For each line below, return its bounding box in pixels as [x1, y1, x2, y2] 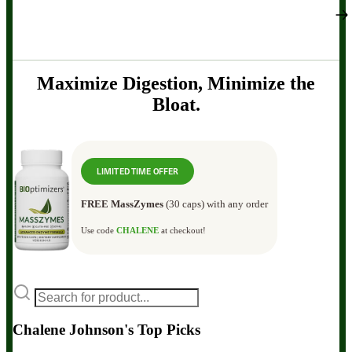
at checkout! [159, 225, 206, 235]
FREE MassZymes [81, 198, 163, 210]
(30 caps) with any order [163, 198, 268, 210]
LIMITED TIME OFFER [97, 164, 179, 177]
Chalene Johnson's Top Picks [13, 321, 200, 339]
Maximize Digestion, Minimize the [37, 72, 315, 93]
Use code [81, 225, 116, 235]
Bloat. [152, 93, 200, 115]
